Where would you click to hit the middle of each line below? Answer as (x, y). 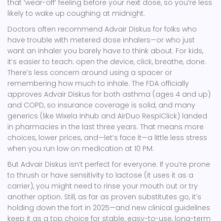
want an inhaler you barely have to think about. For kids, (105, 51)
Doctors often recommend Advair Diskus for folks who (102, 29)
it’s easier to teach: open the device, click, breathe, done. (107, 62)
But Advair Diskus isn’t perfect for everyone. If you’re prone (109, 165)
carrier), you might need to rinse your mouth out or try (103, 186)
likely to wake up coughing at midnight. (76, 14)
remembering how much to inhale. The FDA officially (98, 84)
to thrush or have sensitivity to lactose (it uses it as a (100, 175)
